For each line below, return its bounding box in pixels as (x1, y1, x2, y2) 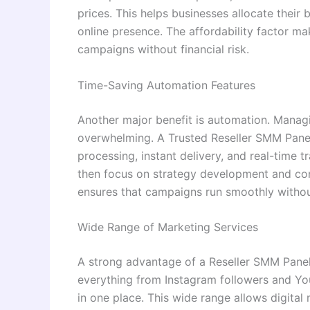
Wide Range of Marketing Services (77, 220, 258, 235)
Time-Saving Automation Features (77, 77, 255, 92)
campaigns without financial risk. (77, 42, 249, 57)
